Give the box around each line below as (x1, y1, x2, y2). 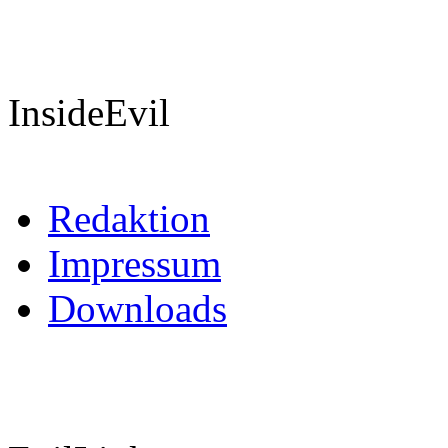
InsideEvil (8, 91, 170, 134)
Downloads (48, 287, 227, 330)
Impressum (48, 242, 221, 285)
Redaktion (48, 197, 210, 240)
